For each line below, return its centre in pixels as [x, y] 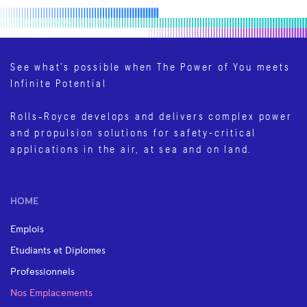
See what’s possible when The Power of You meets [150, 67]
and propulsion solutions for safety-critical [134, 133]
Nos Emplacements [51, 293]
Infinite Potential [59, 83]
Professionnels [42, 272]
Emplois [27, 229]
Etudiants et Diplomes [58, 250]
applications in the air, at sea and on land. [132, 149]
